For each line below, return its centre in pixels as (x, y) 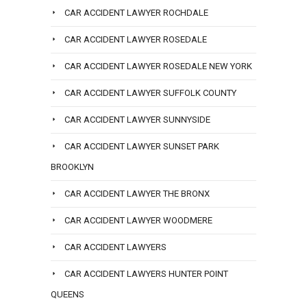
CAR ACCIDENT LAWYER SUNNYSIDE (137, 120)
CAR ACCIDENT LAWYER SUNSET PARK (142, 147)
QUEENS (67, 295)
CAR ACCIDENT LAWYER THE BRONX (137, 194)
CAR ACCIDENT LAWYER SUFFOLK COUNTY (150, 93)
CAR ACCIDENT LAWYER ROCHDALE (136, 13)
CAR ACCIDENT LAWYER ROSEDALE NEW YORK (158, 66)
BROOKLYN (72, 167)
